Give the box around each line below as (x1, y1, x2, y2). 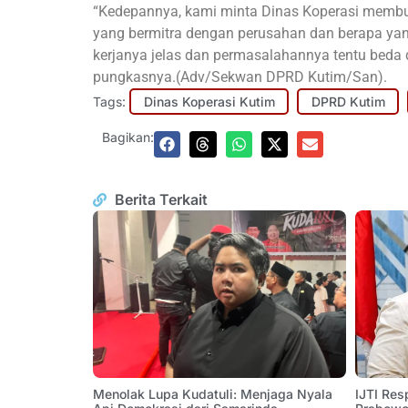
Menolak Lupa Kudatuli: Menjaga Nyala (93, 386, 332, 403)
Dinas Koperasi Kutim (143, 93, 275, 109)
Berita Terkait (114, 190, 208, 209)
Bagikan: (102, 129, 154, 146)
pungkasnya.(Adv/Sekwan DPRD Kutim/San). (93, 68, 387, 87)
